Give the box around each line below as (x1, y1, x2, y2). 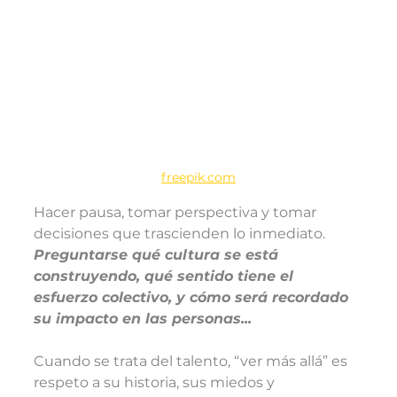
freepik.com (161, 168, 236, 185)
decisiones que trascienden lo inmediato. (34, 224, 329, 242)
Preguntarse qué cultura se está (34, 245, 283, 263)
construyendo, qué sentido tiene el (34, 267, 298, 284)
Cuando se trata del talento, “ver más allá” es (34, 352, 351, 370)
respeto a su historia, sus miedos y (34, 373, 278, 391)
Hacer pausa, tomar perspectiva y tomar (34, 203, 320, 221)
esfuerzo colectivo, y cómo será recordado (34, 288, 353, 306)
